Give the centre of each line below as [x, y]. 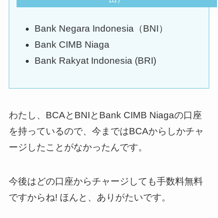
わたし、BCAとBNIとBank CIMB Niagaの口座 [105, 115]
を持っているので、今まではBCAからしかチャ [106, 131]
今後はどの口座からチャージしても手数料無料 [106, 182]
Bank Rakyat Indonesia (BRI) [95, 60]
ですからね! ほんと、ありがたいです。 [90, 198]
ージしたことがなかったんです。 [78, 147]
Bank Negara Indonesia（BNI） [101, 29]
